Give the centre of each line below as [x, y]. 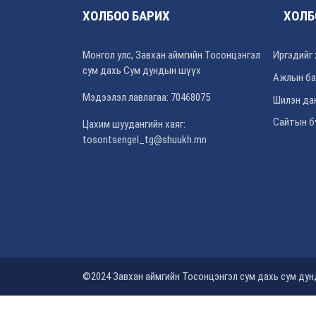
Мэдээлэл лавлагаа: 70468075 [146, 98]
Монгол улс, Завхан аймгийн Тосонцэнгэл [171, 55]
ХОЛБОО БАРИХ [126, 17]
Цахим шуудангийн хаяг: [134, 124]
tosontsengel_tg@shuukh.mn [145, 140]
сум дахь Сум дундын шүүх [142, 71]
